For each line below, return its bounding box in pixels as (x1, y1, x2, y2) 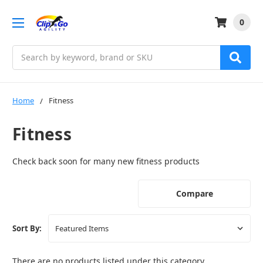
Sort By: (12, 223, 42, 234)
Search (12, 45, 39, 57)
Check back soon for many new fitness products (12, 156, 200, 167)
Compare (176, 188, 213, 200)
